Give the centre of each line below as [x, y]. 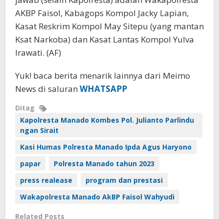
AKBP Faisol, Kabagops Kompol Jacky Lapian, [102, 13]
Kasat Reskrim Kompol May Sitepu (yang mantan [109, 26]
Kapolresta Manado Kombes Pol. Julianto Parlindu [107, 120]
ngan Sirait [39, 130]
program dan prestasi [124, 180]
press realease [46, 180]
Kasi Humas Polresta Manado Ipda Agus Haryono [106, 147]
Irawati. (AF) [38, 53]
